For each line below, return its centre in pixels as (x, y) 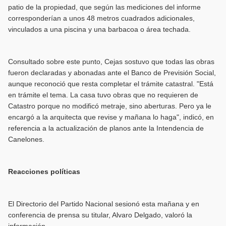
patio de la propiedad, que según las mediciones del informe (104, 7)
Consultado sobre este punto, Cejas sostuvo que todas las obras (111, 61)
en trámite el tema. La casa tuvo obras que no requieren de (103, 95)
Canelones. (26, 139)
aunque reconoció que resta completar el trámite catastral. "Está (110, 83)
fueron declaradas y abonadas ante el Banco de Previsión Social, (112, 72)
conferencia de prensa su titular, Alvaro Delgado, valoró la (100, 215)
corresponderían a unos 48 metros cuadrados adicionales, (101, 18)
